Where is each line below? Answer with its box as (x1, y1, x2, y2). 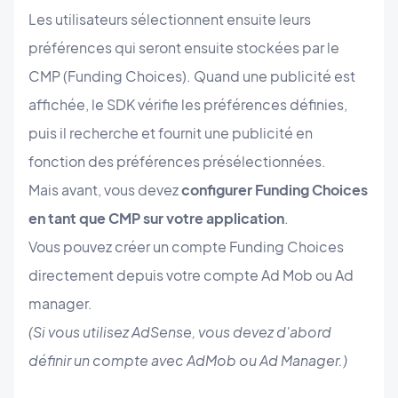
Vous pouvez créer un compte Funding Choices (28, 237, 344, 257)
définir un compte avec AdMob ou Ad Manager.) (28, 351, 347, 370)
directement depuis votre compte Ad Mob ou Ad (28, 266, 354, 285)
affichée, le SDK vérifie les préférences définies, (28, 95, 347, 115)
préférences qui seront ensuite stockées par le (28, 38, 339, 58)
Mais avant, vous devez (28, 180, 181, 200)
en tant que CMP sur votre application (28, 209, 284, 228)
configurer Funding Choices (181, 180, 368, 200)
